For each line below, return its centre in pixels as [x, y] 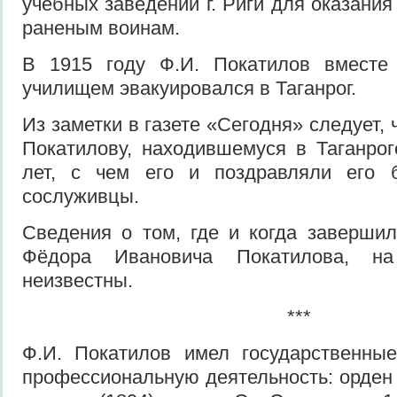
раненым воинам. [101, 27]
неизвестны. [78, 280]
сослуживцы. [81, 196]
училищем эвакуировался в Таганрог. [189, 88]
